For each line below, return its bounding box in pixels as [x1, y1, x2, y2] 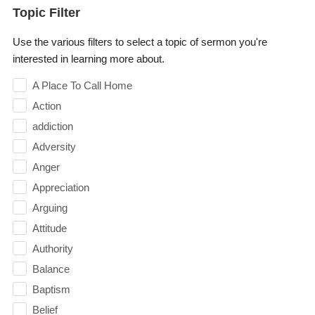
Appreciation [32, 181, 89, 194]
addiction [32, 120, 73, 133]
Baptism [32, 283, 70, 296]
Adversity [32, 141, 76, 153]
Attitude [32, 222, 67, 235]
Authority [32, 243, 73, 255]
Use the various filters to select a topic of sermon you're [12, 36, 267, 49]
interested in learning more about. [12, 53, 165, 65]
